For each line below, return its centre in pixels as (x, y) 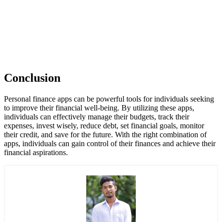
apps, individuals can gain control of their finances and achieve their (110, 144)
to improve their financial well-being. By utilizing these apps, (99, 108)
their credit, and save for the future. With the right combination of (105, 135)
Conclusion (32, 78)
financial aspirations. (36, 153)
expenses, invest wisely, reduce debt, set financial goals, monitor (104, 126)
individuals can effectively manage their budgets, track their (97, 117)
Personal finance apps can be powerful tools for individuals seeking (109, 99)
